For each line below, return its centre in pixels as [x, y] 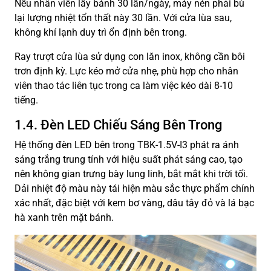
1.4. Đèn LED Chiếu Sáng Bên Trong [118, 125]
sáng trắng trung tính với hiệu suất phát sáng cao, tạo [129, 159]
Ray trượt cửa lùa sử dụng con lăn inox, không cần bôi [130, 56]
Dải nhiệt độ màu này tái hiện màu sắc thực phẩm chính [135, 188]
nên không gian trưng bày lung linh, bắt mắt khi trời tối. [131, 174]
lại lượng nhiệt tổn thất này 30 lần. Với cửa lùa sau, [123, 18]
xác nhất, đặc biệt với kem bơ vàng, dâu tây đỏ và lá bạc [134, 203]
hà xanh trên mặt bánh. [64, 217]
